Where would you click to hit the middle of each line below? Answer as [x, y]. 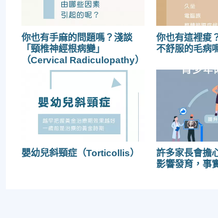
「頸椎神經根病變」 [63, 49]
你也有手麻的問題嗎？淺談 [77, 37]
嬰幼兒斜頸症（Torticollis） [80, 153]
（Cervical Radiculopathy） [83, 60]
